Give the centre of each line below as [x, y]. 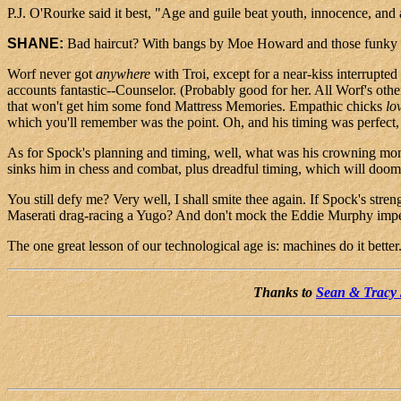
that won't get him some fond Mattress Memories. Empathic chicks [196, 107]
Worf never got [51, 74]
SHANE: [37, 44]
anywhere [123, 74]
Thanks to [285, 293]
